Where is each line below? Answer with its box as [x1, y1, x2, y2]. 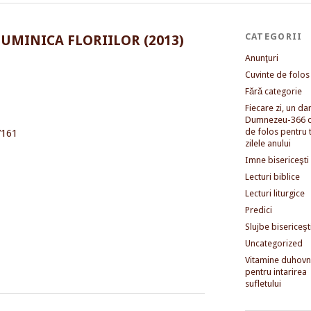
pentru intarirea [244, 266, 307, 277]
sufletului [244, 278, 281, 289]
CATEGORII [244, 31, 303, 42]
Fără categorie [244, 85, 302, 96]
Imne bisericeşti [244, 154, 309, 165]
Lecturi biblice [244, 171, 300, 182]
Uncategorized [244, 237, 303, 249]
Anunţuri [244, 52, 278, 63]
